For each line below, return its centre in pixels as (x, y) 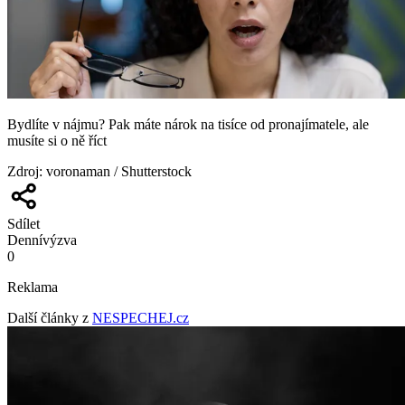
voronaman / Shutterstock (119, 171)
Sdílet (24, 223)
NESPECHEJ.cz (141, 317)
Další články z (48, 317)
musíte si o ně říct (57, 140)
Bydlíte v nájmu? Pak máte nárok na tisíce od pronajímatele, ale (188, 124)
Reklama (33, 287)
